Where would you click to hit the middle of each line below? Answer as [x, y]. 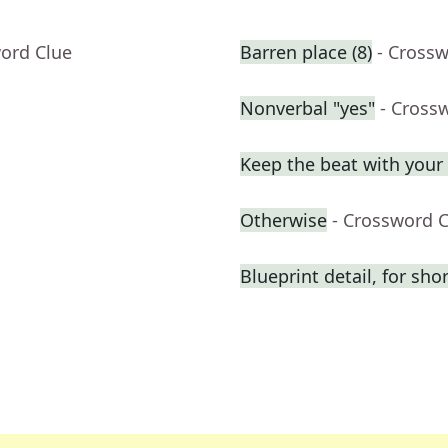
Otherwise [283, 220]
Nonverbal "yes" [307, 108]
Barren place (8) [306, 52]
